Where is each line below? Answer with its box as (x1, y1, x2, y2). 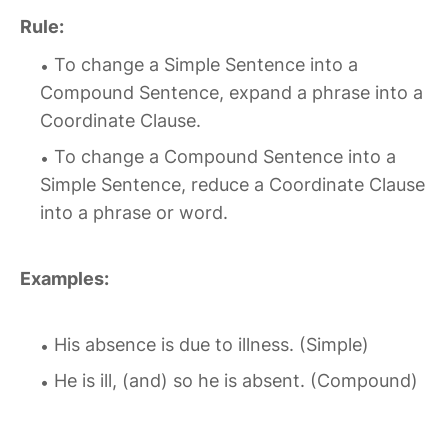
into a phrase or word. (40, 202, 228, 224)
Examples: (20, 268, 109, 290)
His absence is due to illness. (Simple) (54, 334, 369, 356)
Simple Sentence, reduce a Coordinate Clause (40, 174, 425, 196)
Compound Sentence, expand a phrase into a (40, 82, 423, 104)
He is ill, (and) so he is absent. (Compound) (54, 370, 418, 392)
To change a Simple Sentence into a (54, 54, 358, 76)
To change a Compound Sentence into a (54, 146, 396, 168)
